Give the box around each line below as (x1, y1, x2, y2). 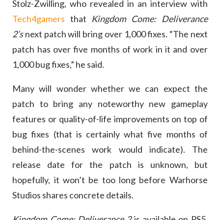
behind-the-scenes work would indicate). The (12, 144, 208, 155)
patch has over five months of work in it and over (12, 44, 208, 55)
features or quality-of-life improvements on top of (12, 113, 208, 125)
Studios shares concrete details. (12, 190, 134, 201)
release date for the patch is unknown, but (12, 159, 208, 170)
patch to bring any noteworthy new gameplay (12, 98, 208, 110)
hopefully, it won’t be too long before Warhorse (12, 174, 208, 186)
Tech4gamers (12, 13, 65, 25)
